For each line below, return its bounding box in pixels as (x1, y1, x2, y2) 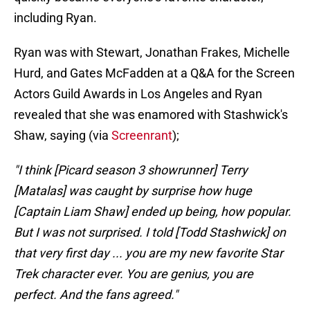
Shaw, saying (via (14, 128, 111, 143)
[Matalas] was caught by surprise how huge (14, 183, 252, 199)
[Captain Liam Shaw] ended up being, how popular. (14, 204, 291, 219)
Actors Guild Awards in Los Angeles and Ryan (14, 86, 262, 102)
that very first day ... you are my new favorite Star (14, 246, 283, 261)
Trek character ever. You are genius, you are (14, 266, 253, 282)
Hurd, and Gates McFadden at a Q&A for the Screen (14, 66, 295, 81)
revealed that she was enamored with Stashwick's (14, 107, 288, 122)
